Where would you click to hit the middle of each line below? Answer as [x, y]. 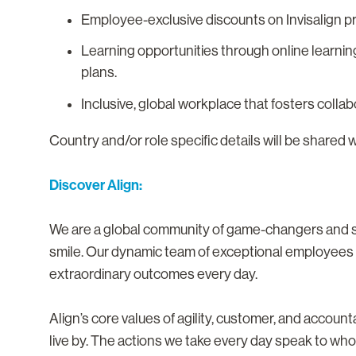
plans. [99, 73]
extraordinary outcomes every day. [153, 274]
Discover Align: [96, 185]
